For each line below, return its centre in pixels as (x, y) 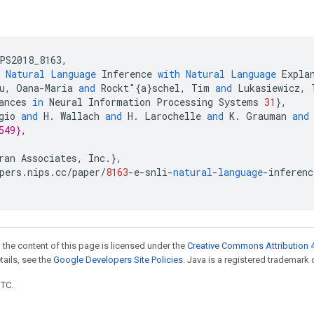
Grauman (266, 116)
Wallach (80, 116)
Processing (185, 102)
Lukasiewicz (269, 88)
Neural (66, 102)
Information (120, 102)
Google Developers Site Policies (118, 260)
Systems (239, 102)
